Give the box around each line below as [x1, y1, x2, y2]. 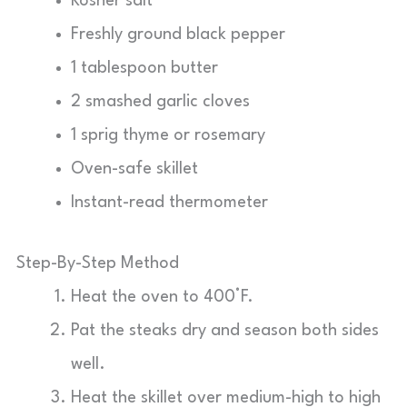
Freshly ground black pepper [71, 26, 285, 43]
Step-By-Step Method [16, 255, 179, 272]
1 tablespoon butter [71, 60, 218, 76]
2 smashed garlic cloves [71, 94, 250, 110]
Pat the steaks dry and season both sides [71, 323, 379, 339]
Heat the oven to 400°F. [71, 289, 253, 305]
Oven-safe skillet [71, 161, 198, 177]
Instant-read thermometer [71, 194, 268, 211]
